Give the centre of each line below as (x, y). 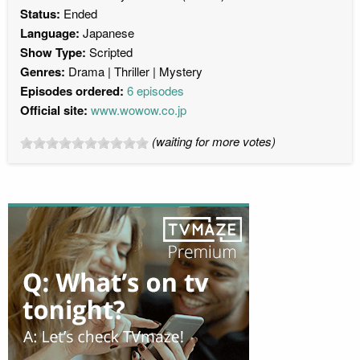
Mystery (181, 71)
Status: (40, 13)
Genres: (43, 71)
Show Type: (55, 52)
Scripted (111, 51)
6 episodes (155, 90)
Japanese (107, 32)
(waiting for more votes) (214, 141)
